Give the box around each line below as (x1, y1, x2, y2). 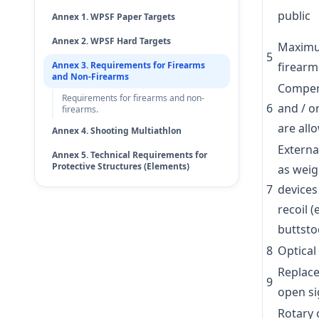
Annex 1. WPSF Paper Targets (52, 11, 175, 23)
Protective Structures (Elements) (52, 160, 189, 172)
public (277, 8, 310, 23)
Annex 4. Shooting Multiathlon (52, 125, 182, 137)
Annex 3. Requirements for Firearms (52, 59, 205, 71)
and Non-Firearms (52, 70, 129, 83)
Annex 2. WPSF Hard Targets (52, 35, 171, 47)
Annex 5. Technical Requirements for (52, 149, 207, 161)
